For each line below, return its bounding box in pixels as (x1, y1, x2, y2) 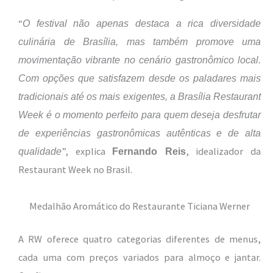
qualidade (18, 145, 62, 157)
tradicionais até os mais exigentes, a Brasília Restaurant (18, 90, 261, 102)
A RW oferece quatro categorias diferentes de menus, (18, 233, 261, 246)
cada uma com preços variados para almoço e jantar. (18, 251, 261, 264)
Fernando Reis (112, 145, 186, 157)
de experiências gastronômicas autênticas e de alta (18, 127, 261, 138)
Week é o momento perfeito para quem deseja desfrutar (18, 108, 261, 120)
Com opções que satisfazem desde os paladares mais (18, 72, 261, 83)
